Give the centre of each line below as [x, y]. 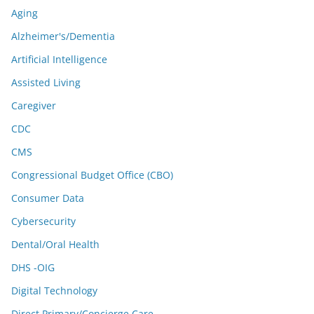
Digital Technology [54, 291]
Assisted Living [46, 82]
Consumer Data [48, 198]
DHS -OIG [33, 267]
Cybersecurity [43, 221]
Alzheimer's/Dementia [63, 36]
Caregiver [34, 105]
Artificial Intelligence [59, 59]
